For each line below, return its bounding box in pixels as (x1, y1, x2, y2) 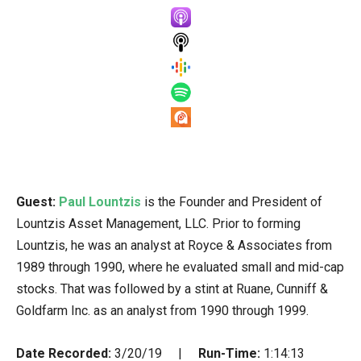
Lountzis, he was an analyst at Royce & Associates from (16, 238, 332, 254)
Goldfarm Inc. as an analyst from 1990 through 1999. (16, 303, 309, 319)
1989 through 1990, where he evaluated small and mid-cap (16, 259, 344, 276)
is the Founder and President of (141, 194, 322, 210)
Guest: (16, 194, 59, 210)
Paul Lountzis (59, 194, 141, 210)
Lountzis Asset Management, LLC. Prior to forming (16, 216, 301, 232)
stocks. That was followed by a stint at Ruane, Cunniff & (16, 281, 328, 297)
